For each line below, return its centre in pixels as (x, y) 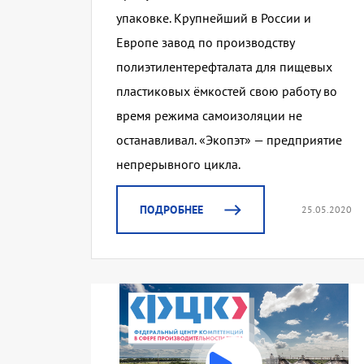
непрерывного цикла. (178, 165)
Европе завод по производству (205, 43)
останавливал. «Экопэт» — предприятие (229, 140)
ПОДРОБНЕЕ (172, 210)
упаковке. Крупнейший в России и (214, 18)
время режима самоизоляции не (209, 116)
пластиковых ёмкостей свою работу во (227, 91)
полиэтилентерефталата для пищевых (224, 67)
